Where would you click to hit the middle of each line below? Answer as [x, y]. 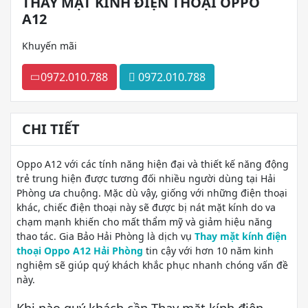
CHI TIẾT [51, 129]
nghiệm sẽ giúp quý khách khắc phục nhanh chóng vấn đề [152, 265]
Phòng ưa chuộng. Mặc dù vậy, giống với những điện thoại [152, 193]
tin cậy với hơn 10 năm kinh [208, 251]
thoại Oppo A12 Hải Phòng [80, 251]
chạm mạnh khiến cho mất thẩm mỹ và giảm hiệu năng [144, 222]
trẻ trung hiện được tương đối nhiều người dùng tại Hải [146, 178]
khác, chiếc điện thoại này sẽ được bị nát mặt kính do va [146, 207]
